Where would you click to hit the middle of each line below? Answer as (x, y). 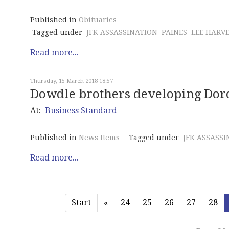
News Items (99, 138)
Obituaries (98, 20)
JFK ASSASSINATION (122, 32)
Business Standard (81, 111)
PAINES (174, 32)
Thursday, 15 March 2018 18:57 (72, 81)
